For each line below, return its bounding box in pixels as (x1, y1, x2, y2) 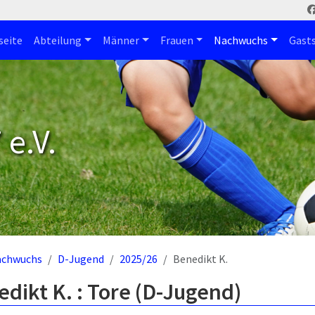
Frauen (160, 33, 193, 47)
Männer (102, 33, 139, 47)
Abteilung (34, 33, 82, 47)
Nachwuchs (214, 33, 269, 47)
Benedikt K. (173, 252, 228, 266)
